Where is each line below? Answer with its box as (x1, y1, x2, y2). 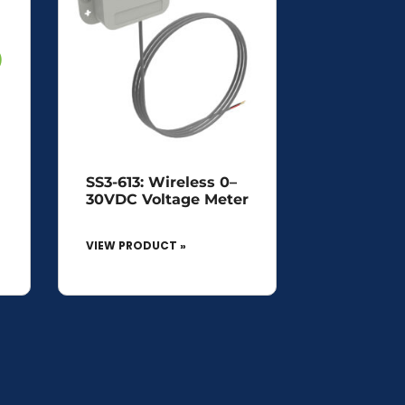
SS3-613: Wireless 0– (85, 173, 237, 191)
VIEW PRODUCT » (85, 237, 186, 253)
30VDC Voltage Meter (85, 190, 249, 208)
